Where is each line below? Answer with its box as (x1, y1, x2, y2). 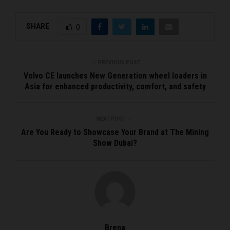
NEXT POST (96, 116, 126, 122)
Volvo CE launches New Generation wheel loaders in (23, 70, 207, 81)
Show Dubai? (93, 138, 137, 148)
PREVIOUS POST (98, 59, 141, 65)
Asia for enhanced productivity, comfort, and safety (24, 81, 206, 91)
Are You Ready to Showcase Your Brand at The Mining (21, 127, 209, 137)
